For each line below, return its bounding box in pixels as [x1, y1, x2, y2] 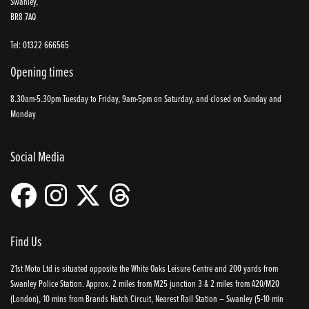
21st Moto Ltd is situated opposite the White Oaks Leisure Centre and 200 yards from [10, 261, 278, 276]
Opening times [10, 61, 73, 81]
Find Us [10, 231, 41, 250]
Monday [10, 106, 36, 121]
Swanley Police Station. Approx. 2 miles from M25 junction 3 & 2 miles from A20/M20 [10, 276, 279, 291]
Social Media [10, 146, 65, 166]
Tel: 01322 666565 [10, 37, 69, 52]
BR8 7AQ [10, 9, 36, 24]
